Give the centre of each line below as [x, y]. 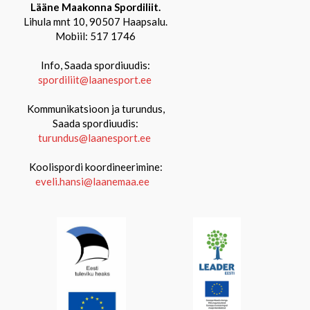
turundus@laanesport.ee [96, 138]
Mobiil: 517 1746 [96, 36]
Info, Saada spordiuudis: [96, 65]
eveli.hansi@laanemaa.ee [93, 181]
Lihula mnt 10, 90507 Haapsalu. [96, 21]
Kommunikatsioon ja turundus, [95, 109]
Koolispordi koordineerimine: [95, 167]
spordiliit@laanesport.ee [94, 80]
